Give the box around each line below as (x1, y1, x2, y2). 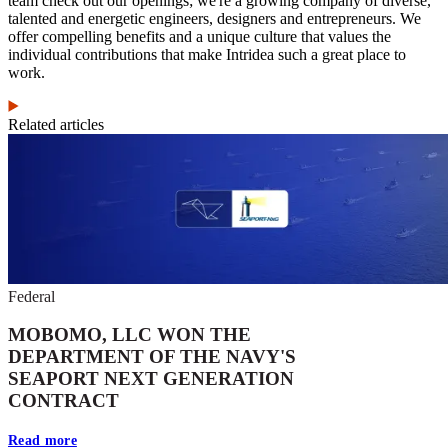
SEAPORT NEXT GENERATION (8, 368, 294, 390)
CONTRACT (8, 390, 119, 412)
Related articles (8, 116, 104, 134)
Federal (8, 287, 55, 305)
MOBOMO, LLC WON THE (8, 324, 251, 346)
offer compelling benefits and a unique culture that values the (8, 28, 391, 46)
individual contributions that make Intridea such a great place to (8, 46, 406, 64)
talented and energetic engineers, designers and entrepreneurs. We (8, 10, 421, 28)
